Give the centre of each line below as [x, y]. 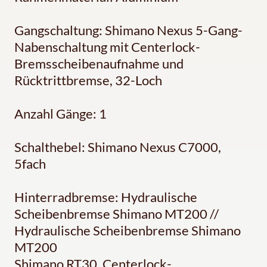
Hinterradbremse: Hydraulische [106, 197]
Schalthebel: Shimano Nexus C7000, [118, 147]
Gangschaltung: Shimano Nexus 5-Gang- [128, 30]
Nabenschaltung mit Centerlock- [107, 46]
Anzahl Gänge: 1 [60, 113]
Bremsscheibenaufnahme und [99, 63]
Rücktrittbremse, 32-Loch [88, 80]
